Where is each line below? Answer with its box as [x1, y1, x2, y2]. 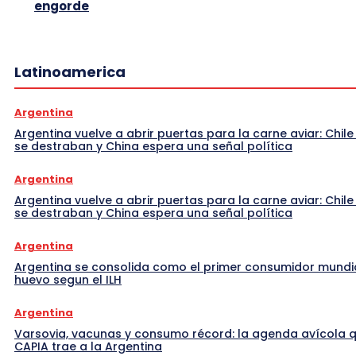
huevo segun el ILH [14, 271, 122, 288]
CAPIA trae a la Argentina [14, 338, 162, 354]
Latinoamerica [14, 61, 126, 82]
